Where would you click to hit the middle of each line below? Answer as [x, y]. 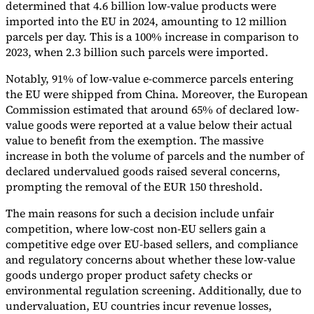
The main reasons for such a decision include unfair [140, 213]
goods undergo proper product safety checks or [129, 274]
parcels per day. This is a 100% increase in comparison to [152, 36]
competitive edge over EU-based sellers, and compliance [152, 244]
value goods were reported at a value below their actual [149, 124]
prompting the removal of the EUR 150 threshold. [134, 186]
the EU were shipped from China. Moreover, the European [157, 94]
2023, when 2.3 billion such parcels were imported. [138, 52]
